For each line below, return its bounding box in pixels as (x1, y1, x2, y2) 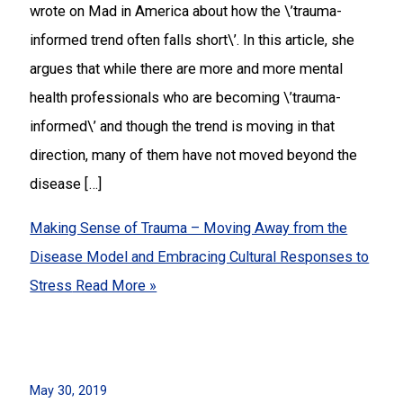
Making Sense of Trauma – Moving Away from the (30, 219, 348, 237)
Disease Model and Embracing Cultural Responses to (30, 247, 370, 265)
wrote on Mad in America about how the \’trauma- (30, 3, 343, 21)
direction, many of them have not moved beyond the (30, 147, 358, 165)
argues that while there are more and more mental (30, 60, 344, 78)
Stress (30, 276, 73, 294)
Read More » (72, 276, 157, 294)
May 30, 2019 (30, 382, 108, 399)
